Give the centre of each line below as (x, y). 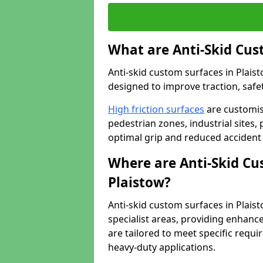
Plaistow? (139, 182)
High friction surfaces (156, 109)
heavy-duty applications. (162, 247)
